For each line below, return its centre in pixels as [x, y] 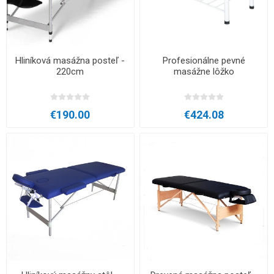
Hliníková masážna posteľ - [70, 60]
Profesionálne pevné [204, 60]
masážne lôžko [204, 71]
